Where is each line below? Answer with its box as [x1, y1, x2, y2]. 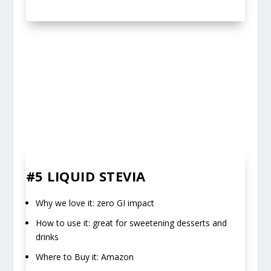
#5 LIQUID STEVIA [25, 166, 146, 185]
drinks [35, 231, 59, 243]
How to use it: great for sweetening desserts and [35, 217, 227, 229]
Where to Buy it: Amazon [35, 250, 134, 263]
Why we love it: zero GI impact [35, 197, 154, 209]
